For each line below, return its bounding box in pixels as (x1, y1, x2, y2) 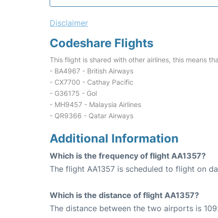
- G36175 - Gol (50, 89, 97, 97)
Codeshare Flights (50, 36, 153, 50)
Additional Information (50, 131, 179, 145)
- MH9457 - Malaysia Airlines (50, 100, 141, 109)
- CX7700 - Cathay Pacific (50, 78, 133, 86)
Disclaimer (50, 18, 88, 28)
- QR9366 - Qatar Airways (50, 111, 133, 120)
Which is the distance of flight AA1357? (50, 190, 199, 200)
